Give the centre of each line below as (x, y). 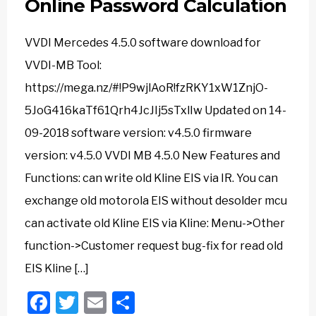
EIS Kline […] (57, 268)
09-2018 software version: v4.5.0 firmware (138, 133)
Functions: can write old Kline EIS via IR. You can (151, 178)
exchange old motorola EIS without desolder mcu (156, 201)
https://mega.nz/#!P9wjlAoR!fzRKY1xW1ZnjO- (146, 88)
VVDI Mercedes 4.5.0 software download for (143, 43)
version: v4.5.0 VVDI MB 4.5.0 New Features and (152, 156)
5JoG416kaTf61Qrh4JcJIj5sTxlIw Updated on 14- (156, 110)
